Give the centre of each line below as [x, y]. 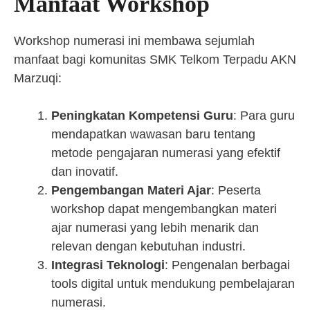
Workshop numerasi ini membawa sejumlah [134, 41]
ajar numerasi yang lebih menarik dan [155, 228]
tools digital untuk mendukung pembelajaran [173, 284]
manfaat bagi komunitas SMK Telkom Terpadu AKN [155, 60]
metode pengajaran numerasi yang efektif [166, 153]
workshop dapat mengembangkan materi [164, 209]
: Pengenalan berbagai [227, 265]
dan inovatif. [85, 172]
